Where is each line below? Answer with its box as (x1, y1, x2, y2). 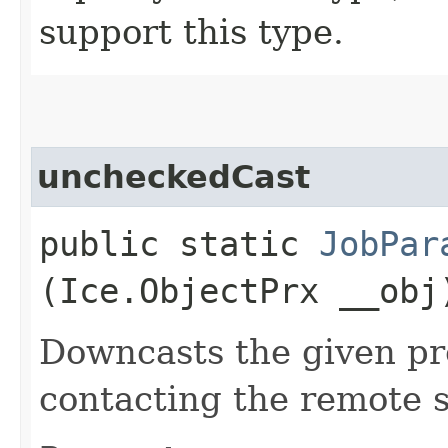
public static (39, 223, 319, 264)
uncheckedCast (37, 158, 310, 195)
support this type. (39, 11, 344, 52)
